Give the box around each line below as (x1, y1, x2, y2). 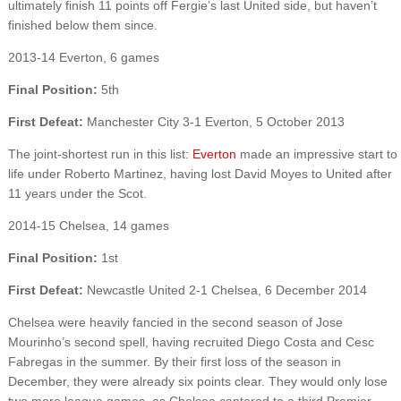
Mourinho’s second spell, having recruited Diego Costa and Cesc (7, 334, 374, 349)
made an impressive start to (235, 146, 397, 161)
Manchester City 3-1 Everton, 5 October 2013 (86, 114, 345, 129)
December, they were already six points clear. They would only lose (7, 373, 388, 388)
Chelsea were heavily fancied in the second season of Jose (7, 314, 343, 329)
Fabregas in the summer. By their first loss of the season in (7, 354, 341, 369)
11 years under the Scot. (7, 185, 147, 200)
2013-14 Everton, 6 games (7, 49, 159, 64)
